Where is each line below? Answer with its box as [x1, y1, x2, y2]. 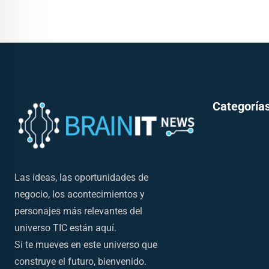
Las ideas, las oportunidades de [14, 171, 148, 183]
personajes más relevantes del [14, 205, 142, 217]
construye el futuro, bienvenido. [14, 255, 147, 267]
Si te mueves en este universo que [14, 238, 157, 250]
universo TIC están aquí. [14, 222, 116, 234]
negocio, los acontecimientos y [14, 188, 145, 200]
